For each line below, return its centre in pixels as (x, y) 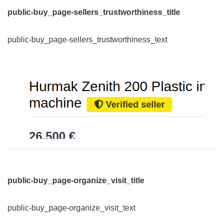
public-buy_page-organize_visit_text (71, 208)
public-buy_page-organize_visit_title (76, 180)
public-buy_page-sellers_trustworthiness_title (94, 12)
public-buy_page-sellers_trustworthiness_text (87, 39)
